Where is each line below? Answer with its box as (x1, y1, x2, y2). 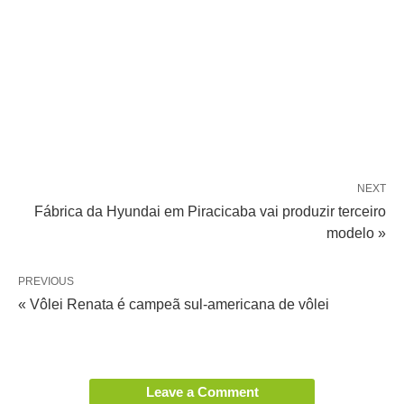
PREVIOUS (18, 275, 74, 289)
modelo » (326, 225, 386, 242)
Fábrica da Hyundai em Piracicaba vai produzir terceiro (34, 204, 386, 220)
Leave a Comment (145, 384, 259, 400)
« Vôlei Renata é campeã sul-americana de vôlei (18, 297, 329, 313)
